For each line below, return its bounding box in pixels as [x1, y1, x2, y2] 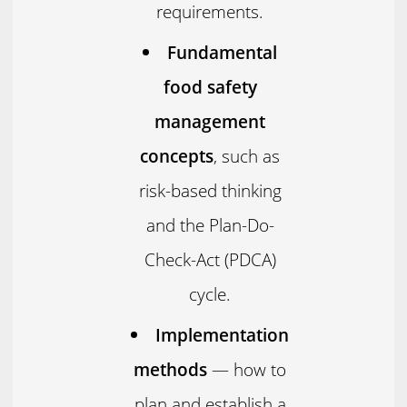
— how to [207, 357, 287, 382]
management [154, 108, 266, 134]
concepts [140, 143, 214, 168]
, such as [213, 143, 281, 168]
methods [134, 357, 208, 382]
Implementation [155, 323, 290, 348]
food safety [163, 74, 257, 99]
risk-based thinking [138, 177, 282, 203]
